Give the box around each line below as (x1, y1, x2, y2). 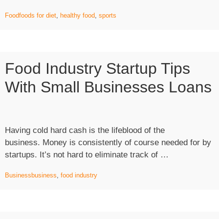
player (101, 2, 123, 11)
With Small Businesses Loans (5, 78, 212, 96)
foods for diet (19, 12, 56, 19)
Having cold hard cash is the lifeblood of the (5, 126, 165, 135)
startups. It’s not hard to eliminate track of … (5, 150, 169, 159)
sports (99, 12, 116, 19)
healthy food (60, 12, 95, 19)
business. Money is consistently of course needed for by (5, 138, 211, 147)
